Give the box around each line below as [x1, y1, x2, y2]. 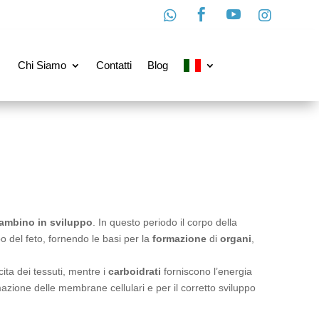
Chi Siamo [18, 59, 66, 71]
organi [220, 233, 251, 244]
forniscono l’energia [161, 266, 252, 277]
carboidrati [108, 266, 161, 277]
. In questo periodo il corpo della [93, 216, 237, 228]
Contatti [96, 59, 132, 71]
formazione [152, 233, 206, 244]
